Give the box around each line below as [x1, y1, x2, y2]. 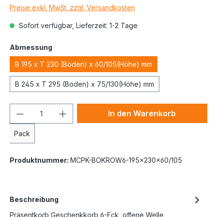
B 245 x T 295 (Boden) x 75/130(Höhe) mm [15, 80, 154, 88]
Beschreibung [10, 195, 59, 203]
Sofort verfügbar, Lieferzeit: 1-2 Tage [17, 21, 138, 30]
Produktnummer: [10, 156, 70, 164]
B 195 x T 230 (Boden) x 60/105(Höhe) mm [15, 60, 152, 68]
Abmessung [10, 43, 52, 51]
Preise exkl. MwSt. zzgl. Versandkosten [10, 3, 135, 12]
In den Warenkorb [108, 108, 176, 118]
